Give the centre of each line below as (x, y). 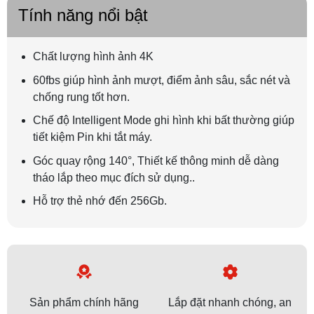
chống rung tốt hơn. (81, 97)
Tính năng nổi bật (83, 15)
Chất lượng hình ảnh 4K (93, 56)
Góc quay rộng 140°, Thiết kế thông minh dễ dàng (156, 161)
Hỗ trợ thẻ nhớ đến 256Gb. (100, 201)
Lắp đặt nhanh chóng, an (230, 303)
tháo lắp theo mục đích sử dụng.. (114, 177)
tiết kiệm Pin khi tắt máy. (92, 137)
